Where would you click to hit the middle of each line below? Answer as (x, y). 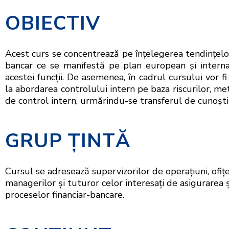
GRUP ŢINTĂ (68, 141)
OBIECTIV (53, 23)
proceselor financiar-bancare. (65, 195)
